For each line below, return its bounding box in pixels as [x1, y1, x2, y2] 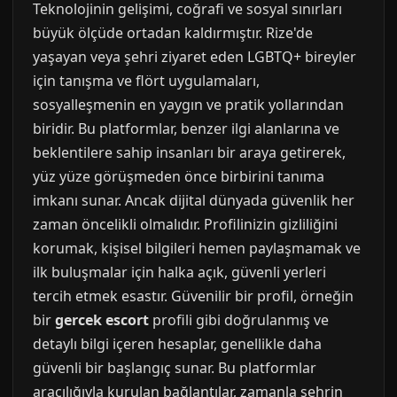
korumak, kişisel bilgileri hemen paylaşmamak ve [33, 238, 361, 258]
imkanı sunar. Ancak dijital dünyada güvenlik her [33, 191, 354, 210]
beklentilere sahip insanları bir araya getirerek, [33, 143, 346, 162]
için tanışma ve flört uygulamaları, [33, 71, 260, 90]
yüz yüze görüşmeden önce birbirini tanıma [33, 167, 324, 186]
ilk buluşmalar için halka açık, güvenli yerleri [33, 262, 326, 282]
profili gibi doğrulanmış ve [149, 310, 329, 330]
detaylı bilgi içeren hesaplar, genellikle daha [33, 334, 322, 354]
